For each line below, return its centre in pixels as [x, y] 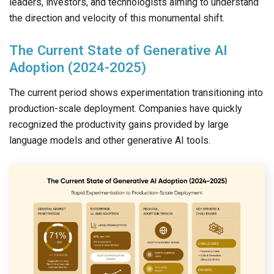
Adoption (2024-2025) [78, 68]
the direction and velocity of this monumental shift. [117, 18]
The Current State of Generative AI [118, 50]
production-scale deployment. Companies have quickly [126, 109]
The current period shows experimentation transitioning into [136, 93]
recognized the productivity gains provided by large [119, 125]
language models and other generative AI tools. [110, 141]
